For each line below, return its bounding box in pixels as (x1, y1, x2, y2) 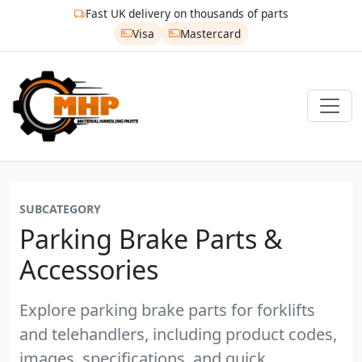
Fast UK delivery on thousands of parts (85, 6, 288, 22)
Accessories (19, 251, 158, 287)
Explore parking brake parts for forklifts (19, 298, 315, 321)
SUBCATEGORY (19, 200, 101, 217)
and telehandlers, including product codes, (19, 322, 337, 345)
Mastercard (179, 25, 241, 41)
